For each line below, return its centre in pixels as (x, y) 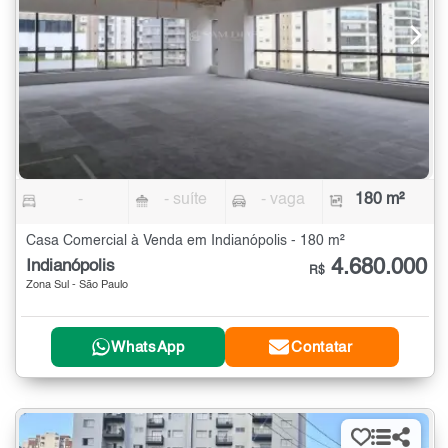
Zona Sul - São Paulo (77, 286)
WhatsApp (148, 347)
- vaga (282, 200)
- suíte (186, 200)
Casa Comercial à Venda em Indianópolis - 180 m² (185, 241)
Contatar (322, 347)
